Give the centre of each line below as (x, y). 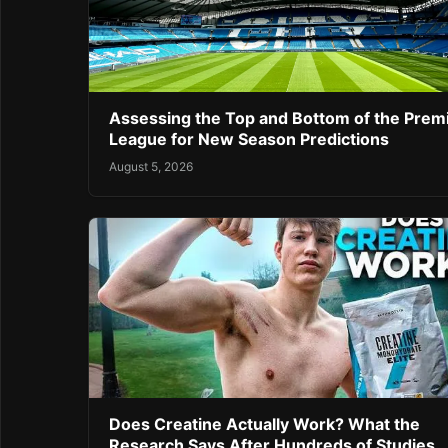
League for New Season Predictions (249, 139)
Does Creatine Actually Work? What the (264, 423)
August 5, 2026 (151, 166)
